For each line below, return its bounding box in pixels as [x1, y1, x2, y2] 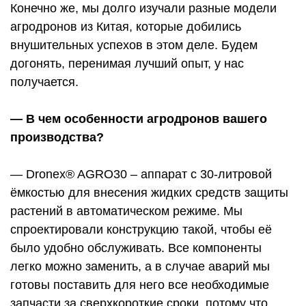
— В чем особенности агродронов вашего [10, 112, 267, 126]
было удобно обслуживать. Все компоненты [10, 241, 262, 255]
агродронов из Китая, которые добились [10, 20, 241, 34]
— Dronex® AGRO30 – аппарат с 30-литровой [10, 167, 272, 182]
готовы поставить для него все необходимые [10, 278, 269, 292]
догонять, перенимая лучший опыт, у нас [10, 57, 244, 71]
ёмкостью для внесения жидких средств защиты [10, 186, 288, 200]
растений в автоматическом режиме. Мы [10, 204, 242, 219]
